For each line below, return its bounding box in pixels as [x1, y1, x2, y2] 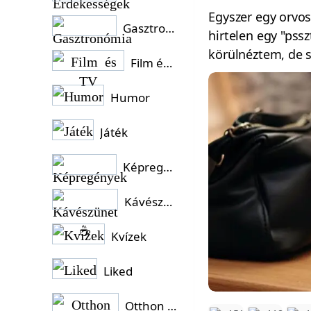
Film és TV [163, 55, 173, 71]
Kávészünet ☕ [163, 194, 173, 210]
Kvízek [111, 228, 146, 244]
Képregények [163, 159, 173, 175]
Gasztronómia [165, 20, 175, 36]
